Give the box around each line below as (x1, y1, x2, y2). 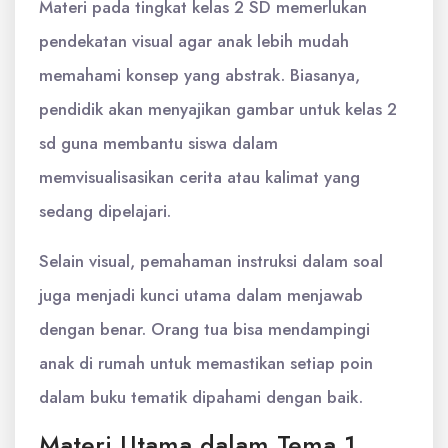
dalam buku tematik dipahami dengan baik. (39, 385, 363, 409)
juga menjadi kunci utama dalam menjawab (39, 283, 363, 307)
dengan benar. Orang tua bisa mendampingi (39, 317, 370, 341)
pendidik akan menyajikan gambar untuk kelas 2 (39, 97, 397, 121)
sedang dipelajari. (39, 199, 171, 223)
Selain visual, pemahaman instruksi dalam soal (39, 249, 383, 273)
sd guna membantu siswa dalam (39, 131, 278, 155)
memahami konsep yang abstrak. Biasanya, (39, 63, 360, 87)
